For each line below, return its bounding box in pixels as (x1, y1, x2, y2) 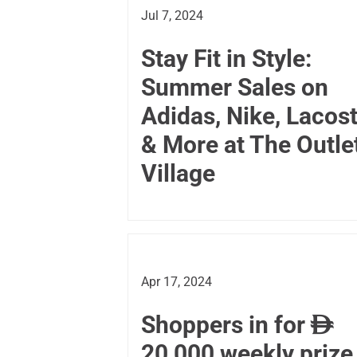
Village (141, 159, 215, 188)
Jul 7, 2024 (141, 8, 203, 24)
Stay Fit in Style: (141, 45, 312, 73)
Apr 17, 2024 (141, 274, 212, 290)
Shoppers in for (141, 311, 311, 339)
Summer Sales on (141, 73, 328, 102)
